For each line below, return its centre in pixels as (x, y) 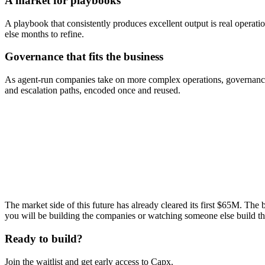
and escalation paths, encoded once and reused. (93, 91)
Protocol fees (29, 152)
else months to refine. (44, 34)
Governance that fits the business (84, 57)
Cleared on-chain (37, 131)
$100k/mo (24, 141)
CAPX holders (33, 173)
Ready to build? (44, 238)
